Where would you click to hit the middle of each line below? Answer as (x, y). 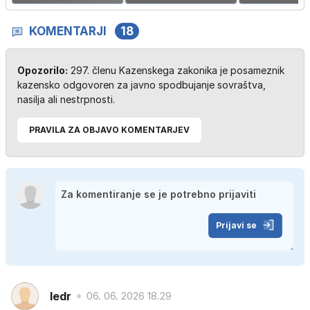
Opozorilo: (43, 71)
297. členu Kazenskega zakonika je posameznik (176, 71)
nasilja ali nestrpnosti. (66, 100)
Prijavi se (236, 226)
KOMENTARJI (68, 31)
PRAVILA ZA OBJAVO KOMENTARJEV (109, 130)
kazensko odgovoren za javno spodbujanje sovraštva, (142, 85)
